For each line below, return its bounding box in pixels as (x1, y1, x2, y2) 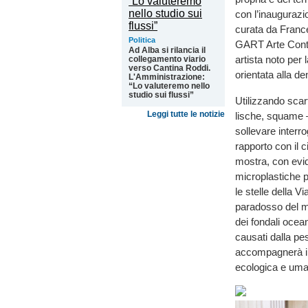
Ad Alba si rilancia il (129, 45, 206, 55)
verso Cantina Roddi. (129, 63, 210, 73)
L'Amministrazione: (129, 72, 205, 82)
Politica (129, 36, 155, 44)
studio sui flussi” (129, 90, 194, 100)
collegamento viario (129, 54, 206, 64)
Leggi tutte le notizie (147, 109, 225, 119)
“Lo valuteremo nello (129, 81, 210, 91)
